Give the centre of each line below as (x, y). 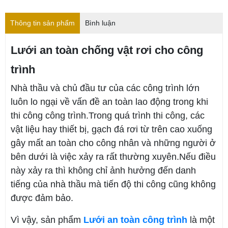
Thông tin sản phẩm (42, 23)
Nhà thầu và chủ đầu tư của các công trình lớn (105, 88)
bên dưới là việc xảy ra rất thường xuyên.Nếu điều (113, 156)
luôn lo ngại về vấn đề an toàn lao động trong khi (109, 102)
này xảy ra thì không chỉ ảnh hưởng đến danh (103, 170)
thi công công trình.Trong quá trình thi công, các (108, 115)
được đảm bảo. (42, 198)
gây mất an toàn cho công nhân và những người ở (113, 143)
